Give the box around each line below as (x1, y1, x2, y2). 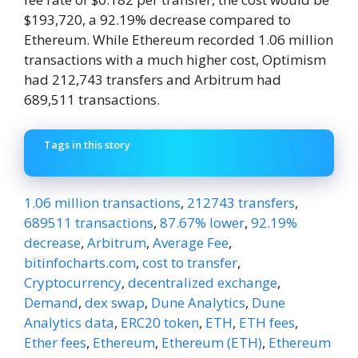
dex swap (85, 292, 145, 312)
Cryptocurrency (24, 272, 121, 292)
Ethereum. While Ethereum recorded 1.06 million (24, 30, 333, 49)
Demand (24, 292, 78, 312)
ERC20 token (121, 312, 199, 332)
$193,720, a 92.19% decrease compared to (24, 10, 291, 29)
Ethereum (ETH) (161, 332, 262, 352)
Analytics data (24, 312, 114, 332)
